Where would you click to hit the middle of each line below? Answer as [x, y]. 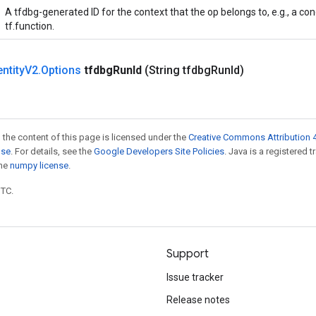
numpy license [39, 165]
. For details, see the [52, 151]
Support [188, 254]
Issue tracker [195, 277]
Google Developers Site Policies [159, 151]
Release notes [198, 300]
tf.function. [30, 26]
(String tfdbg [178, 70]
